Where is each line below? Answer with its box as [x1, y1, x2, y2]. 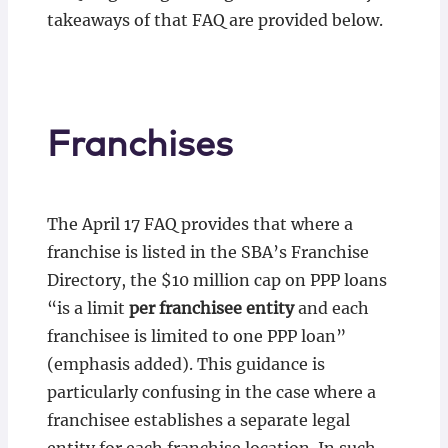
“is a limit [46, 298, 129, 318]
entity [245, 298, 294, 318]
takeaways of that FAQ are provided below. [46, 10, 383, 30]
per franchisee [128, 298, 242, 318]
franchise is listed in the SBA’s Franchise [46, 242, 369, 262]
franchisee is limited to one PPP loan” [46, 326, 346, 346]
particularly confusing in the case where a [46, 382, 376, 402]
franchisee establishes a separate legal [46, 410, 350, 430]
